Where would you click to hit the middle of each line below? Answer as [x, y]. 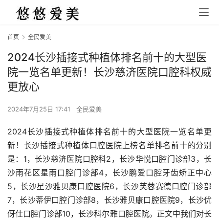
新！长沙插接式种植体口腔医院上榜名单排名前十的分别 [109, 145]
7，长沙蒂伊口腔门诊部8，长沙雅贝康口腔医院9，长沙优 [109, 200]
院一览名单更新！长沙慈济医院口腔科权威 [109, 72]
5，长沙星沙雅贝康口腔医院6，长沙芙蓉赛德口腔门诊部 [109, 186]
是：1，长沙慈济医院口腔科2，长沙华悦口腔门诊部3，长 [109, 159]
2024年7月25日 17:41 [40, 109]
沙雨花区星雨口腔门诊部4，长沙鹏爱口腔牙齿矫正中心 [109, 173]
